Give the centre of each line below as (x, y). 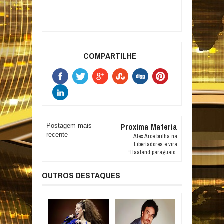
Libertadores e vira (155, 145)
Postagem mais (69, 126)
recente (57, 135)
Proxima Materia (149, 127)
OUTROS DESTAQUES (81, 175)
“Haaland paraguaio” (153, 153)
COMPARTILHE (110, 56)
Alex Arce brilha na (155, 137)
